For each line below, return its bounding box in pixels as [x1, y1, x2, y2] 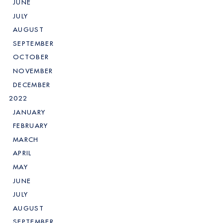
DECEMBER [13, 80, 51, 89]
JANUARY [13, 108, 46, 116]
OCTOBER [13, 53, 49, 62]
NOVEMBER [13, 67, 53, 76]
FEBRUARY [13, 121, 48, 130]
